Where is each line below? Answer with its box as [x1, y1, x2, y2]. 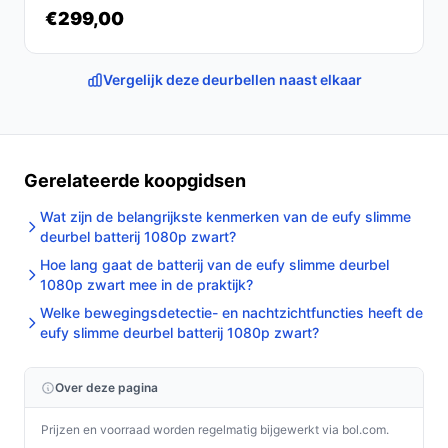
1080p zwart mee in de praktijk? [40, 276, 253, 293]
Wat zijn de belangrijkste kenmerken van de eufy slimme [40, 208, 411, 225]
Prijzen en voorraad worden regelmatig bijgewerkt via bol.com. [41, 422, 389, 437]
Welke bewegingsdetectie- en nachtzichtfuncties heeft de [40, 304, 423, 321]
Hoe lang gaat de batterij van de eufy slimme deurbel [40, 256, 389, 273]
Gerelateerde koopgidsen [24, 170, 246, 191]
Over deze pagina [55, 380, 158, 395]
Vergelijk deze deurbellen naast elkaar [102, 71, 362, 88]
